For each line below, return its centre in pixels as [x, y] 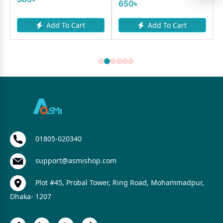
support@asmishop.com [75, 160]
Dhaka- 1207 [31, 196]
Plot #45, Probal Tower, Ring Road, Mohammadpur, [119, 182]
